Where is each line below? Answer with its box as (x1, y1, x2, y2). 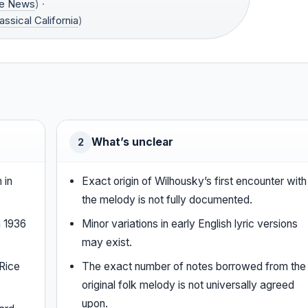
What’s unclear (91, 135, 173, 149)
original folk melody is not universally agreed (82, 278, 295, 292)
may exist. (82, 236, 133, 250)
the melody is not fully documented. (82, 193, 253, 207)
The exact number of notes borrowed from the (82, 260, 307, 274)
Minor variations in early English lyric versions (82, 217, 298, 231)
